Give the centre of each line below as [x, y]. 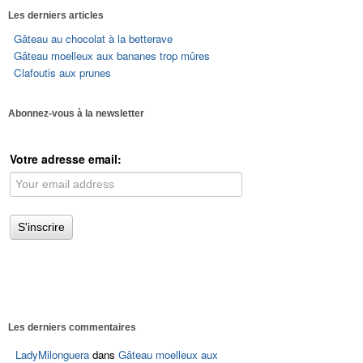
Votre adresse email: [65, 158]
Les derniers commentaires [72, 328]
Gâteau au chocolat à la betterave [94, 39]
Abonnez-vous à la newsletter [76, 114]
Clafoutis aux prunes [63, 73]
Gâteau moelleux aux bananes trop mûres [112, 56]
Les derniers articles [56, 15]
